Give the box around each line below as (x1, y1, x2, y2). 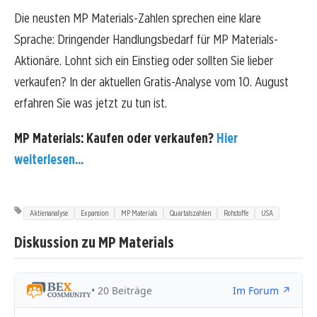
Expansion (81, 207, 108, 218)
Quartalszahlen (170, 207, 211, 218)
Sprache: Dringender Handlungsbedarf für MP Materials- (14, 31, 278, 48)
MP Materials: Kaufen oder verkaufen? (14, 129, 217, 146)
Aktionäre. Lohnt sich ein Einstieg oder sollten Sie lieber (14, 52, 273, 69)
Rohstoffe (224, 207, 248, 218)
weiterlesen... (14, 151, 83, 168)
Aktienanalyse (30, 207, 68, 218)
